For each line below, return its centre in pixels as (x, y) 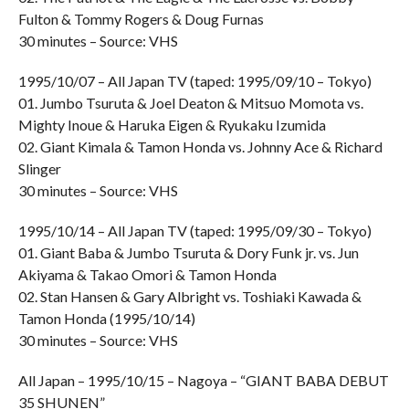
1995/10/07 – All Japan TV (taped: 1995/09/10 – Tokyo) (194, 81)
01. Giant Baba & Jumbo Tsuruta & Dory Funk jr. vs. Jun (188, 252)
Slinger (39, 168)
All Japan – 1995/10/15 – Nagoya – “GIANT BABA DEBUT (203, 380)
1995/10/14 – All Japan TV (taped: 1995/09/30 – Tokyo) (194, 231)
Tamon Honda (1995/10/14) (106, 318)
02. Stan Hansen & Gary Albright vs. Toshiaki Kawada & (189, 296)
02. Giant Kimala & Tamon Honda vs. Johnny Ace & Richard (200, 147)
